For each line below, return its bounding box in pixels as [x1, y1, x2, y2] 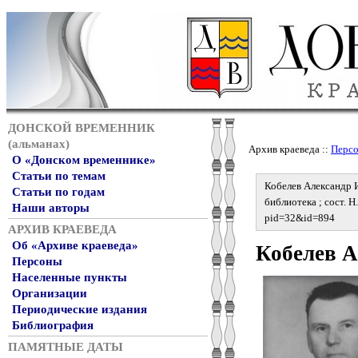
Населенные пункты [12, 271, 127, 284]
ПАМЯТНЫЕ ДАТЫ [8, 340, 123, 353]
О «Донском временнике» [12, 153, 156, 166]
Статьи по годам [12, 185, 105, 198]
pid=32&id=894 [264, 212, 335, 224]
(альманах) [8, 137, 70, 150]
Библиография [12, 319, 93, 332]
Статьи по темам [12, 169, 105, 182]
